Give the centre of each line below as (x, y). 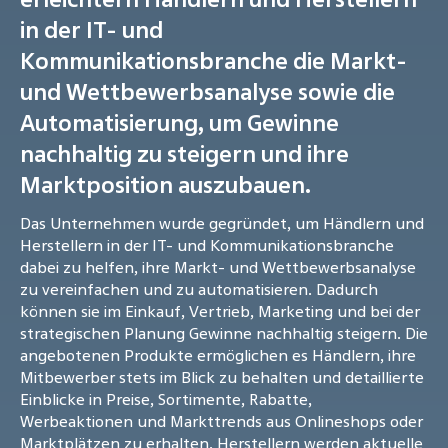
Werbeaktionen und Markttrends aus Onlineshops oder (221, 421)
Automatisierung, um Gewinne (179, 123)
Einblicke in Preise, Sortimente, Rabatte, (166, 399)
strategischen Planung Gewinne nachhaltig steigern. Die (224, 333)
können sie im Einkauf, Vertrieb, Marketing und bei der (220, 311)
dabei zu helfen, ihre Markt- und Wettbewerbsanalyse (218, 267)
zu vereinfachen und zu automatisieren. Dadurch (199, 289)
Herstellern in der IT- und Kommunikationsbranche (207, 245)
